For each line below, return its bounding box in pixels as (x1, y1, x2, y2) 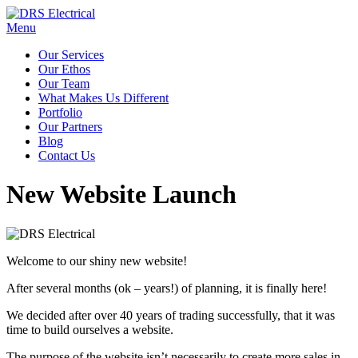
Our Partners (38, 120, 102, 133)
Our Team (38, 77, 89, 90)
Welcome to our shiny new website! (6, 253, 187, 268)
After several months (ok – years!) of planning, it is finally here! (6, 280, 327, 295)
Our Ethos (38, 62, 90, 76)
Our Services (38, 48, 104, 62)
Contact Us (38, 149, 95, 162)
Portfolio (38, 105, 82, 119)
